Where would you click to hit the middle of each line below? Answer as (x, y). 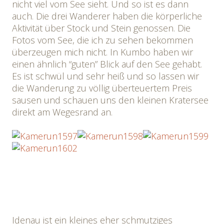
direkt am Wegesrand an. (62, 112)
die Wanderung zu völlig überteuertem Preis (102, 88)
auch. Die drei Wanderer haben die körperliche (107, 16)
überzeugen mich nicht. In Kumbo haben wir (102, 52)
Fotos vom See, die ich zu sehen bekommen (102, 40)
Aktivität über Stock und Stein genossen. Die (101, 28)
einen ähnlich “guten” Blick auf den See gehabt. (107, 64)
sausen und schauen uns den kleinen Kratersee (110, 100)
